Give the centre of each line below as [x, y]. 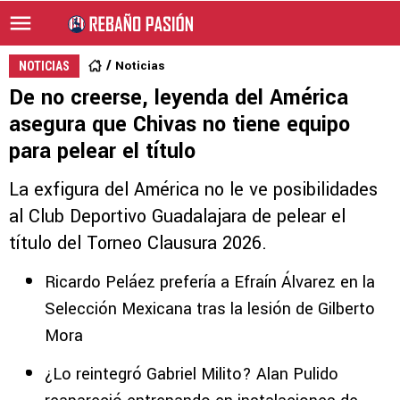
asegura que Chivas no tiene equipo [179, 125]
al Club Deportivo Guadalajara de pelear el [177, 217]
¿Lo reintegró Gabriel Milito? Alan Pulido [192, 374]
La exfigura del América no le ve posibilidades [193, 190]
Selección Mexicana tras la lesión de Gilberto [210, 309]
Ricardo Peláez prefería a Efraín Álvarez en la [210, 282]
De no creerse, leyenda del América [179, 98]
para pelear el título [102, 151]
